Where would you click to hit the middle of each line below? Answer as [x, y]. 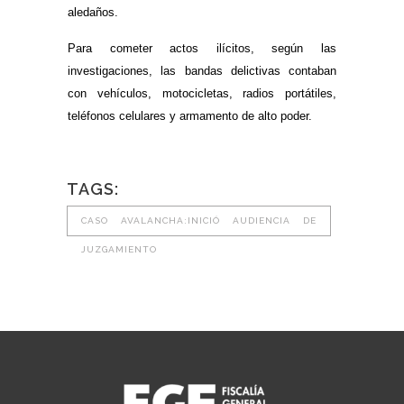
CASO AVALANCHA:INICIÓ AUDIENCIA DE [199, 220]
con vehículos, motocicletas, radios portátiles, [202, 93]
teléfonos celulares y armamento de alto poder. [190, 115]
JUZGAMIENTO [119, 249]
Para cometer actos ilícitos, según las [202, 48]
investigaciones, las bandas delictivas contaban [202, 70]
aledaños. [93, 12]
